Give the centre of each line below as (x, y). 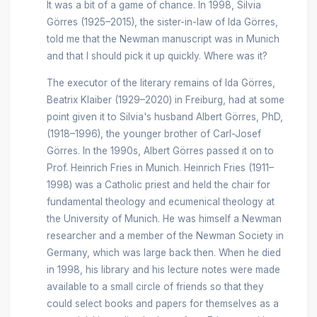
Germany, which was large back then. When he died (163, 252)
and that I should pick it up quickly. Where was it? (157, 56)
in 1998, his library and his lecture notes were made (163, 269)
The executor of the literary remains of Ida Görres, (161, 82)
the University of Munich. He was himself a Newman (164, 218)
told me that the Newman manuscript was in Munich (163, 39)
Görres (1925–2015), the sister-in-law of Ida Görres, (162, 22)
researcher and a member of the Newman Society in (165, 235)
